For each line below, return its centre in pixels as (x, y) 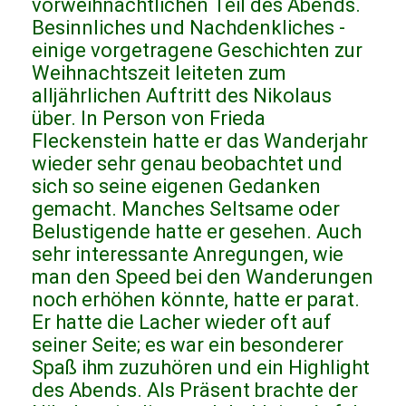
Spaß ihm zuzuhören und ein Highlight (201, 368)
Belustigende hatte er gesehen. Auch (197, 232)
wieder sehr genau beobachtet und (187, 164)
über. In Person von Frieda (149, 119)
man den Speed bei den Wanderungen (203, 277)
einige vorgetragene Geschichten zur (197, 51)
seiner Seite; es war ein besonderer (188, 345)
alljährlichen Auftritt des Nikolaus (182, 96)
